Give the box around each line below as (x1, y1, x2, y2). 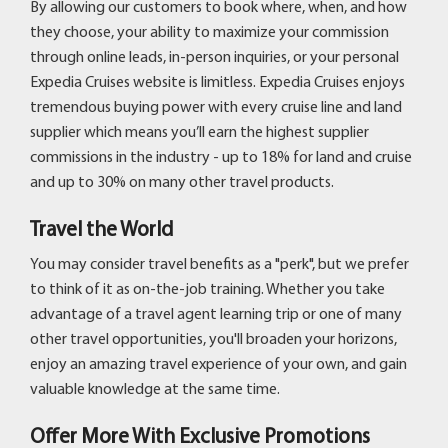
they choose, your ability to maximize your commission (30, 24, 389, 41)
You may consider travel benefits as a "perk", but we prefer (30, 256, 409, 273)
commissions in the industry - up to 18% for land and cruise (30, 149, 412, 166)
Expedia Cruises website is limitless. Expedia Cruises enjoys (30, 74, 405, 91)
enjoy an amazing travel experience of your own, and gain (30, 356, 407, 373)
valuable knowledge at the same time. (30, 381, 280, 398)
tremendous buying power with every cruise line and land (30, 99, 402, 116)
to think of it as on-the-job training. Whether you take (30, 281, 385, 298)
